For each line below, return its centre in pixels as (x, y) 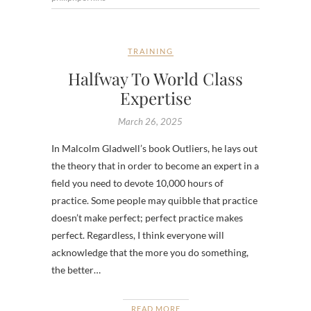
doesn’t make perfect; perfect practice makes (147, 218)
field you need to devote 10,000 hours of (137, 183)
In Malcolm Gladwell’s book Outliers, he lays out (154, 149)
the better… (76, 270)
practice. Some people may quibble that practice (154, 201)
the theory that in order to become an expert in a (155, 166)
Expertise (155, 98)
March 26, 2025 (150, 122)
